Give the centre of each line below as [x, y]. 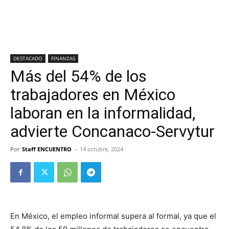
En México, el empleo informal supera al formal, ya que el [113, 216]
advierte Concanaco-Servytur [112, 131]
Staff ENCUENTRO [47, 149]
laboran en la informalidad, [103, 113]
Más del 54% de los [78, 76]
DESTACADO [28, 58]
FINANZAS [63, 58]
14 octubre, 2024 [101, 149]
